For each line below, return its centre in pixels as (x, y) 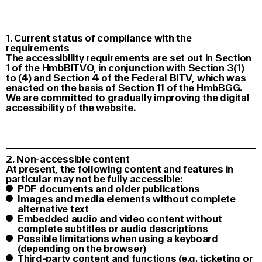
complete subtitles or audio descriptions (113, 229)
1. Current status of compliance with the (99, 38)
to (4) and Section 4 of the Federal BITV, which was (126, 78)
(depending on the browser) (82, 249)
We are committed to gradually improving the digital (128, 98)
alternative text (53, 209)
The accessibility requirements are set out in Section (129, 58)
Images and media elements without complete (127, 199)
